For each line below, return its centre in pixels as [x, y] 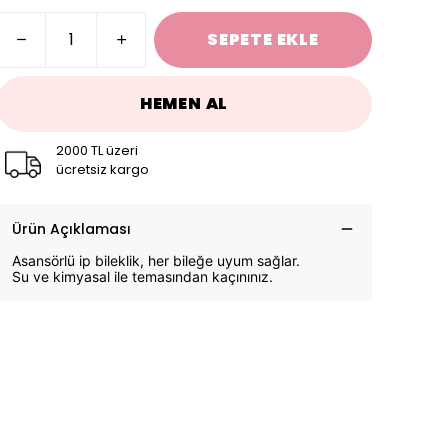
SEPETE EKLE [263, 39]
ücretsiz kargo [102, 169]
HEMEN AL [184, 103]
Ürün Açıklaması [71, 228]
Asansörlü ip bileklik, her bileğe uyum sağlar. [156, 260]
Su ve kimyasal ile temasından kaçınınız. [142, 276]
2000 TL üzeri [97, 150]
